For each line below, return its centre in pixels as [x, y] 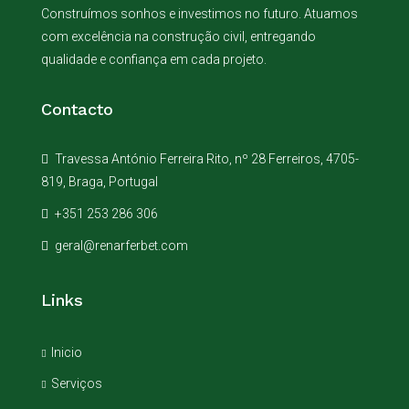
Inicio [67, 352]
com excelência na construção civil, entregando [178, 36]
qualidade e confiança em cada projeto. [154, 59]
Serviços [77, 383]
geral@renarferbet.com [121, 245]
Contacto [77, 109]
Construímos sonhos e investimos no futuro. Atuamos [199, 13]
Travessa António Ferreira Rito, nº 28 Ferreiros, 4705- [205, 158]
